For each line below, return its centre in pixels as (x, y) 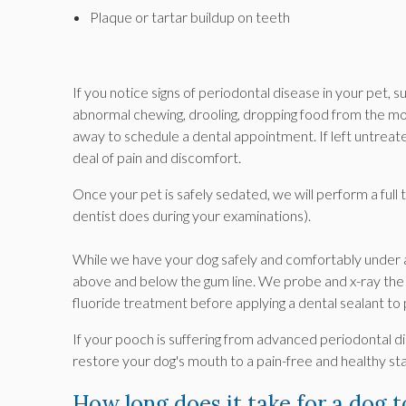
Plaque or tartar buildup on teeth (190, 17)
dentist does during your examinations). (192, 216)
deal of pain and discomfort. (157, 158)
